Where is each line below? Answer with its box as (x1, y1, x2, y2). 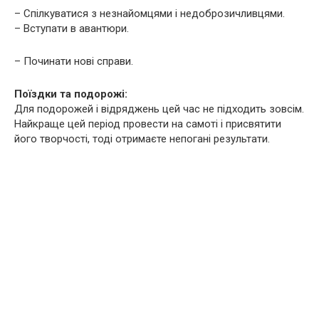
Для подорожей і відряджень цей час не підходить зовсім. (14, 103, 304, 116)
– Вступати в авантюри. (14, 22, 129, 36)
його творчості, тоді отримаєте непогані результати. (14, 132, 270, 146)
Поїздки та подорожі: (14, 88, 127, 101)
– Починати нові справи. (14, 55, 133, 68)
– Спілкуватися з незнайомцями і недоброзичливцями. (14, 7, 285, 21)
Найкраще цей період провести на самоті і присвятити (14, 117, 281, 131)
